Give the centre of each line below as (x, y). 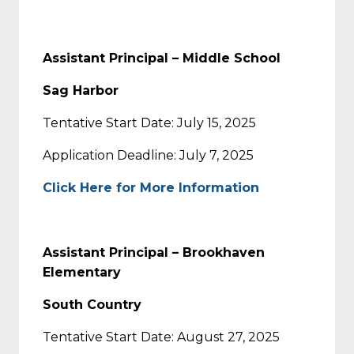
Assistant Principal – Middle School (162, 58)
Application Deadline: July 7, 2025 (148, 155)
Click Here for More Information (151, 187)
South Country (92, 304)
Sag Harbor (81, 90)
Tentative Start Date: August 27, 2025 (161, 337)
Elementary (82, 272)
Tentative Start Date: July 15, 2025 (149, 122)
